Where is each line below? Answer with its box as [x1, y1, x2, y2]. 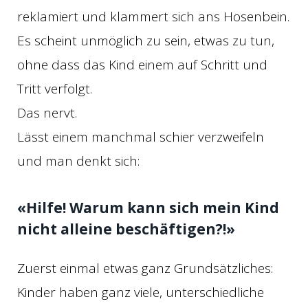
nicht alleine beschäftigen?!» [17, 219, 235, 239]
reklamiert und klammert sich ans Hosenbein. [17, 8, 289, 25]
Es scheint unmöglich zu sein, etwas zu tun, [17, 32, 274, 49]
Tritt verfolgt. [17, 80, 92, 98]
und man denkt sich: [17, 152, 140, 170]
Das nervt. [17, 104, 77, 122]
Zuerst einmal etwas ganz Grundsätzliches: [17, 259, 273, 278]
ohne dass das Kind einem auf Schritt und [17, 56, 267, 74]
